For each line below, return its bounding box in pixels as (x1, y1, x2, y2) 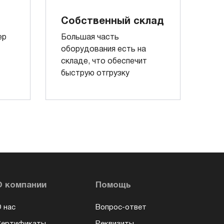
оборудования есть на (61, 45, 146, 53)
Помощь (95, 181, 131, 189)
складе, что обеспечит (61, 57, 147, 65)
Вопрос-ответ (95, 204, 146, 211)
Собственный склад (61, 16, 164, 26)
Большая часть (61, 33, 119, 41)
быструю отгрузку (61, 69, 129, 77)
